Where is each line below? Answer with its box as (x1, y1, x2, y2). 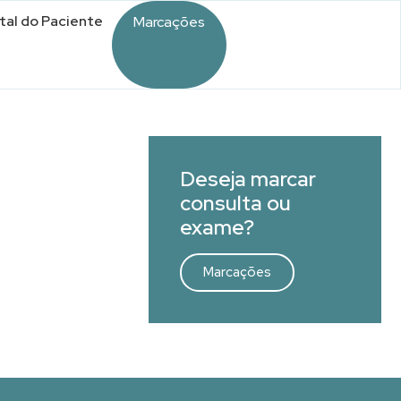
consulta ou (180, 190, 291, 217)
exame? (180, 214, 254, 241)
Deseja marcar (180, 166, 316, 192)
